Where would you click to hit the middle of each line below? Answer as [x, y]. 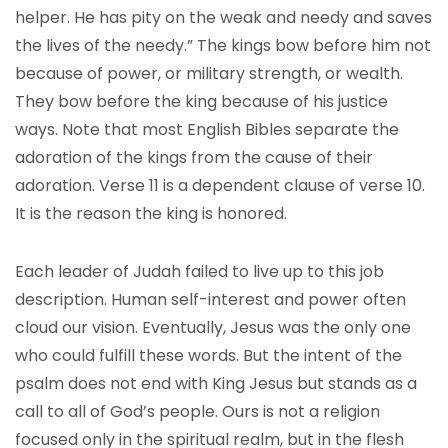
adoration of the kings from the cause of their [194, 157]
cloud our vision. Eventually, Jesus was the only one [213, 327]
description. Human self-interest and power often [210, 299]
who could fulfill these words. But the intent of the [208, 355]
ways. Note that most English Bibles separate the [207, 129]
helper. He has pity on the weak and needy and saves [223, 17]
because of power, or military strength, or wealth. [209, 73]
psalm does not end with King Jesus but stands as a [216, 383]
